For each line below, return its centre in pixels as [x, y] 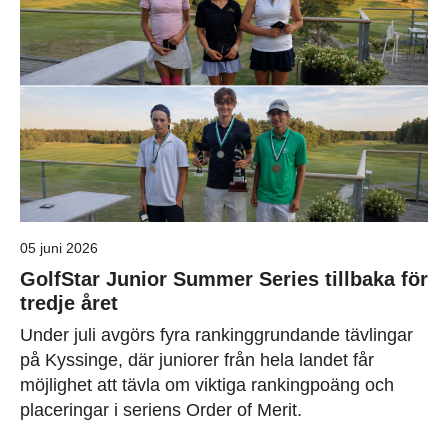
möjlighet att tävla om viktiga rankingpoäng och [207, 384]
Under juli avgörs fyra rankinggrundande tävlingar [216, 334]
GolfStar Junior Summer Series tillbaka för [224, 278]
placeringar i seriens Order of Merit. [161, 409]
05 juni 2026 [59, 247]
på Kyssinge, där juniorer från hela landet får [197, 359]
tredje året [69, 302]
